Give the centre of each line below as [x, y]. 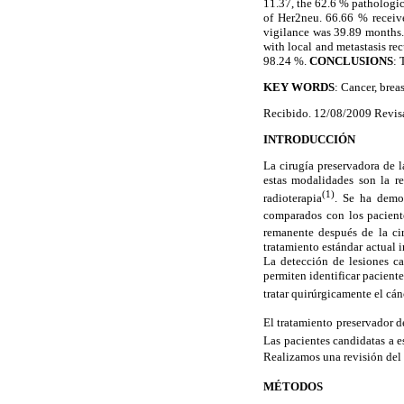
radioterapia [293, 197]
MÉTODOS [293, 386]
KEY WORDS [299, 87]
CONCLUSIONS [351, 60]
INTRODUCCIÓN [309, 140]
